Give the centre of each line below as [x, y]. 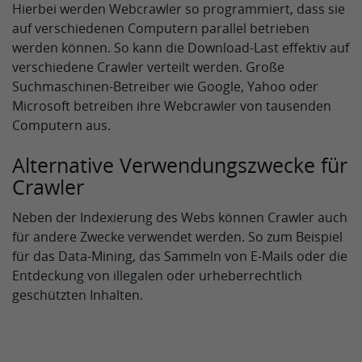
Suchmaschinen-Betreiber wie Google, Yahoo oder [165, 86]
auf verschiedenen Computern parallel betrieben [161, 28]
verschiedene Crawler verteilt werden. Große [148, 67]
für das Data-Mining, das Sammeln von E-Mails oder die [180, 256]
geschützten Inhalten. [78, 295]
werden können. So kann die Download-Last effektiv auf [181, 48]
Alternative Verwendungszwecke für [180, 165]
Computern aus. [61, 125]
